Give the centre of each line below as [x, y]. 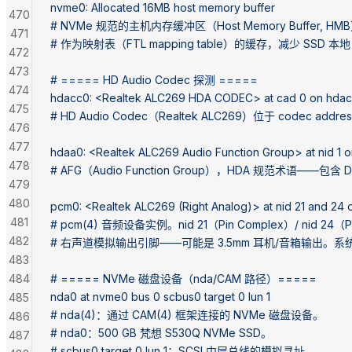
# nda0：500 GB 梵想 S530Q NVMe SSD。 [161, 332]
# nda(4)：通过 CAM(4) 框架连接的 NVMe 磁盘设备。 [187, 314]
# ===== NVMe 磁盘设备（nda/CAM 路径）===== [183, 278]
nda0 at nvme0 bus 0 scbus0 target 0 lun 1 [160, 296]
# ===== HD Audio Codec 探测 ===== [154, 79]
